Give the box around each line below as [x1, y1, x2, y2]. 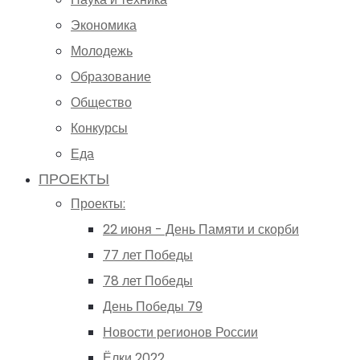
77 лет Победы [103, 245, 193, 264]
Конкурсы [71, 118, 128, 137]
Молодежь [71, 41, 133, 60]
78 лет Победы [103, 271, 193, 290]
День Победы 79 [103, 297, 202, 316]
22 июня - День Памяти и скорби [103, 219, 299, 239]
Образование [71, 67, 151, 86]
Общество [71, 92, 132, 112]
